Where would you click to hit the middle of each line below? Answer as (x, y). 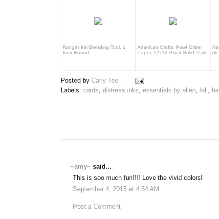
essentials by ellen (169, 90)
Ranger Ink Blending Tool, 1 (94, 47)
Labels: (72, 90)
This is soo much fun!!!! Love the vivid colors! (138, 178)
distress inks (121, 90)
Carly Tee (105, 80)
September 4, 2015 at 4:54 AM (116, 189)
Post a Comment (97, 207)
